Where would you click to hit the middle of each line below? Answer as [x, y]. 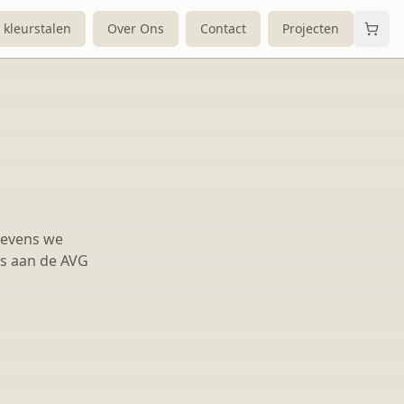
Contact [223, 28]
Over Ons [136, 28]
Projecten [311, 28]
